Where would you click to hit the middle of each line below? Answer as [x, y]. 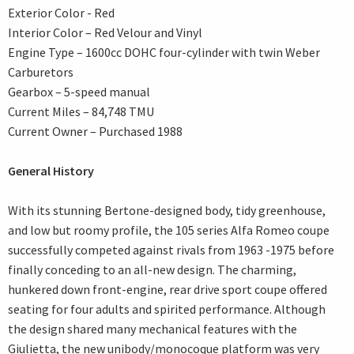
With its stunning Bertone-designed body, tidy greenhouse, [167, 211]
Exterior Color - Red [61, 13]
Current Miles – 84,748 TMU [81, 112]
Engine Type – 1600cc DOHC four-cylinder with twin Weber [164, 53]
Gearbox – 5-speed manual [79, 92]
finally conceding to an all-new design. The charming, [152, 270]
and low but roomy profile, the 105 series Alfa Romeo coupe [169, 230]
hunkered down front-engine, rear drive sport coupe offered [168, 290]
